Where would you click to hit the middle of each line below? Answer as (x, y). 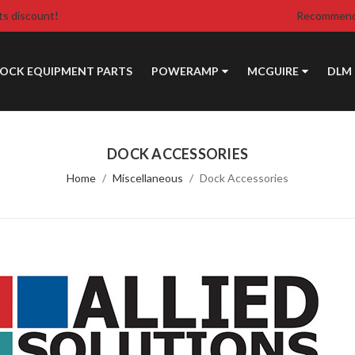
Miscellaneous (148, 178)
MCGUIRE (273, 71)
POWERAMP (185, 71)
